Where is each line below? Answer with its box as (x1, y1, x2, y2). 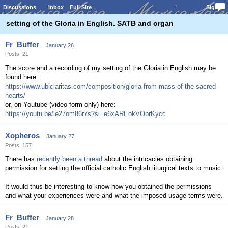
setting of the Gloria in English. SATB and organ (6, 19, 174, 27)
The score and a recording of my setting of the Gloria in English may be (5, 64, 216, 72)
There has (5, 155, 37, 163)
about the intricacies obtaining (102, 155, 192, 163)
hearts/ (5, 92, 25, 99)
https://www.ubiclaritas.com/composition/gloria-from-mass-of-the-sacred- (5, 82, 218, 90)
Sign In (206, 4, 225, 10)
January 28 (46, 215, 74, 221)
